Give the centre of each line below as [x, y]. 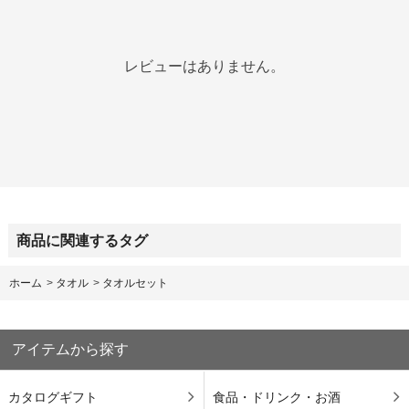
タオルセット [135, 283]
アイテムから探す [71, 349]
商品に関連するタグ [82, 240]
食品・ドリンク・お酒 [276, 398]
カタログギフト [52, 398]
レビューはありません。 [204, 67]
